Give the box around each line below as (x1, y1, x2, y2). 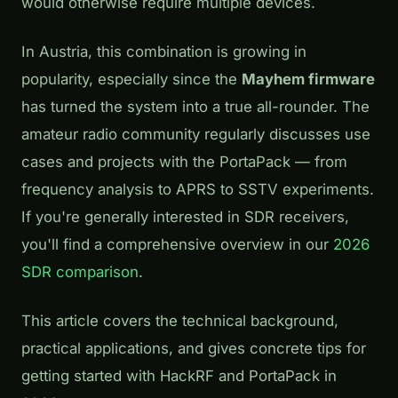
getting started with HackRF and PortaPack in (21, 367, 337, 386)
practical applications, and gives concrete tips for (21, 339, 366, 358)
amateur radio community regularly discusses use (21, 125, 370, 144)
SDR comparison (21, 263, 139, 282)
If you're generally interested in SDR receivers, (21, 208, 349, 227)
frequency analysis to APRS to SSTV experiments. (21, 180, 374, 199)
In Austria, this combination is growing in (21, 43, 306, 61)
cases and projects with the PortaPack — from (21, 153, 347, 171)
